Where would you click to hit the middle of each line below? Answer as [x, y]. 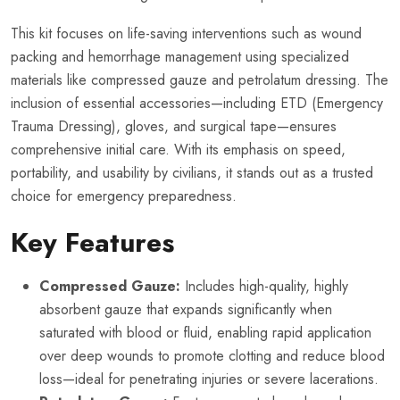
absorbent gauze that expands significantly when [186, 310]
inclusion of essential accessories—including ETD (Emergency [197, 104]
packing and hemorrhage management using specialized [180, 57]
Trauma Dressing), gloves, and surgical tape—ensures [174, 127]
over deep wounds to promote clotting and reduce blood [212, 356]
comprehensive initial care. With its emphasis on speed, [178, 150]
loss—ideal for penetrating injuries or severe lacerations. [209, 379]
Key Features [92, 243]
